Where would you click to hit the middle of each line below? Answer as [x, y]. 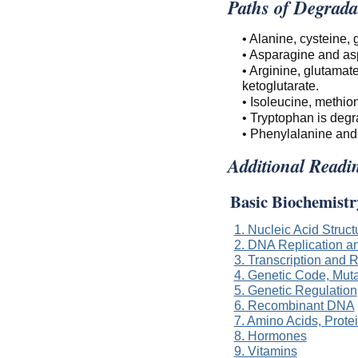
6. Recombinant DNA [294, 306]
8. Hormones [270, 336]
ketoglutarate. [280, 85]
